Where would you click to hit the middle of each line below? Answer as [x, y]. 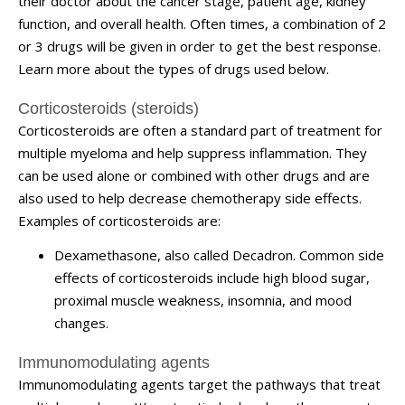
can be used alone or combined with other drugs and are [194, 175]
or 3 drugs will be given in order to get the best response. [199, 46]
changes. [81, 322]
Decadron [263, 254]
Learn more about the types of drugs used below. [175, 69]
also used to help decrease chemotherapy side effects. [190, 198]
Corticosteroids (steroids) [108, 108]
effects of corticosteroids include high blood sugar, [212, 277]
